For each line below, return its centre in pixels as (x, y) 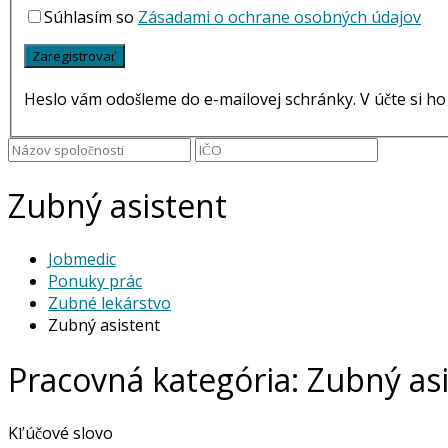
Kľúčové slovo (60, 433)
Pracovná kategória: (157, 379)
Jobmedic (82, 259)
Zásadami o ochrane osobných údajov (279, 17)
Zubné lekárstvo (109, 303)
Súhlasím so (91, 17)
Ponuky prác (95, 281)
